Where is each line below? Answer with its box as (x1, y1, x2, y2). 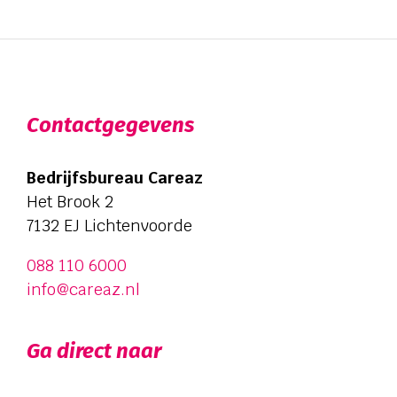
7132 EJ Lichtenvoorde (27, 215, 192, 236)
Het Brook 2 (27, 191, 113, 212)
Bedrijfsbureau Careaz (27, 167, 203, 188)
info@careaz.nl (27, 279, 140, 300)
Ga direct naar (27, 339, 161, 363)
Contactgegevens (27, 113, 194, 137)
